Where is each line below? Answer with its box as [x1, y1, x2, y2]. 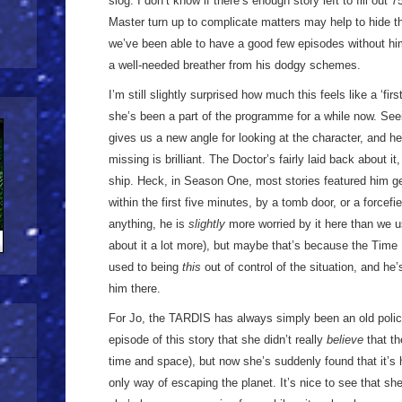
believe [327, 333, 363, 346]
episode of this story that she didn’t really [109, 333, 327, 346]
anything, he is [109, 217, 188, 231]
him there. [109, 282, 161, 295]
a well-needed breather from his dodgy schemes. [109, 58, 361, 72]
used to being [109, 260, 182, 274]
